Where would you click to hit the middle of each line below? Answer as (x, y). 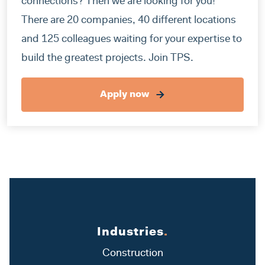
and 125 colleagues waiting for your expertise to (132, 40)
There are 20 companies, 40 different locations (129, 21)
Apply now (126, 95)
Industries (130, 233)
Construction (132, 254)
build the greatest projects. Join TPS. (107, 59)
